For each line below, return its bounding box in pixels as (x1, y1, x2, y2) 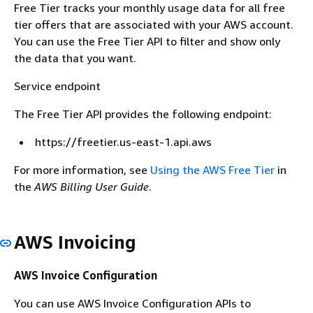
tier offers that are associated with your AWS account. (14, 17, 293, 31)
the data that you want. (14, 51, 136, 65)
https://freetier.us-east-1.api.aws (35, 135, 212, 149)
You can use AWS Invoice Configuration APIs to (14, 296, 251, 310)
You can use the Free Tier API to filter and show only (14, 34, 280, 48)
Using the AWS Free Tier (150, 163, 275, 177)
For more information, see (14, 163, 150, 177)
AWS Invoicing (14, 231, 136, 253)
